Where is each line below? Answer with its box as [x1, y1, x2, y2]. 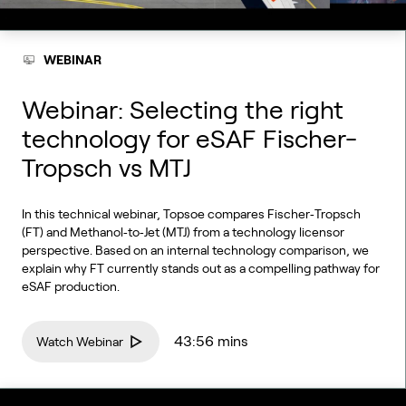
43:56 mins [174, 333, 248, 349]
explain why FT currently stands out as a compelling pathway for [22, 261, 380, 275]
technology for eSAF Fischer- [22, 125, 357, 153]
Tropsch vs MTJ [22, 154, 191, 182]
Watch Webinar [36, 334, 123, 349]
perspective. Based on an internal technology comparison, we [22, 243, 369, 257]
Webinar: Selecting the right [22, 96, 343, 124]
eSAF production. [22, 279, 120, 294]
